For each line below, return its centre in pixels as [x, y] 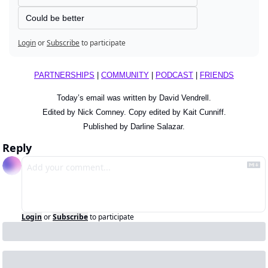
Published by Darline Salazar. [134, 126]
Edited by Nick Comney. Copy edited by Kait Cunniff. [134, 112]
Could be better [55, 18]
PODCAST [174, 75]
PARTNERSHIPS [64, 75]
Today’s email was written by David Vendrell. [134, 98]
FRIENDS [217, 75]
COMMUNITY [125, 75]
